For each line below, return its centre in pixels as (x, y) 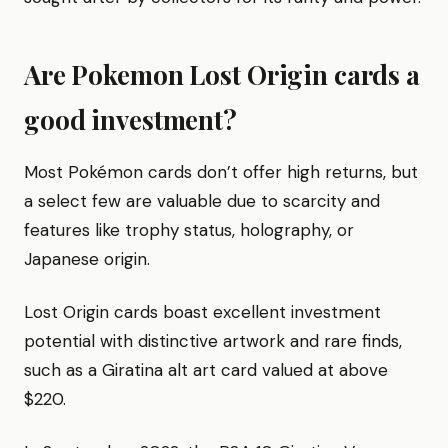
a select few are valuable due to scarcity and (202, 200)
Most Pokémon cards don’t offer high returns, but (221, 171)
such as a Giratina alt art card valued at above (206, 369)
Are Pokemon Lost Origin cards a (222, 74)
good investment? (130, 119)
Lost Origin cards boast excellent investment (202, 311)
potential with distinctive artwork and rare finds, (213, 340)
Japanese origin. (87, 258)
